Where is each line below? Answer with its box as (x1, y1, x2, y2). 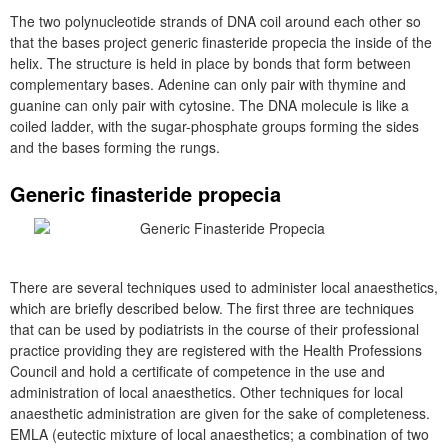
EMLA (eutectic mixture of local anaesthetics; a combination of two (10, 424, 429, 444)
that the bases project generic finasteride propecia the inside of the (10, 32, 432, 52)
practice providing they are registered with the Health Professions (10, 340, 422, 360)
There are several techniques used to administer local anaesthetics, (10, 277, 438, 297)
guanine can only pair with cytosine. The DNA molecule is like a (10, 95, 409, 115)
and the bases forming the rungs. (10, 137, 220, 157)
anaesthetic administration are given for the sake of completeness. (10, 403, 430, 423)
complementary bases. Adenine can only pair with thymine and (10, 74, 406, 94)
